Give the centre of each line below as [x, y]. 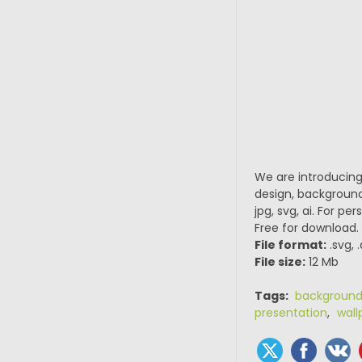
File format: [290, 245]
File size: [280, 262]
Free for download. [306, 228]
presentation [290, 313]
